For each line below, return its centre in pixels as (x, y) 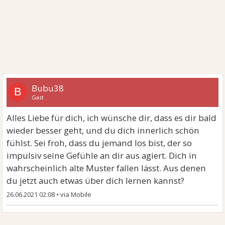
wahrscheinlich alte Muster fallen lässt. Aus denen (106, 168)
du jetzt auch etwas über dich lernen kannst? (96, 181)
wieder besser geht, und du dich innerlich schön (103, 130)
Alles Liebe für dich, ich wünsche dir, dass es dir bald (112, 118)
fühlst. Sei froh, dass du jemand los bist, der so (99, 143)
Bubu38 (48, 88)
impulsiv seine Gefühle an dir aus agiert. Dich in (102, 155)
